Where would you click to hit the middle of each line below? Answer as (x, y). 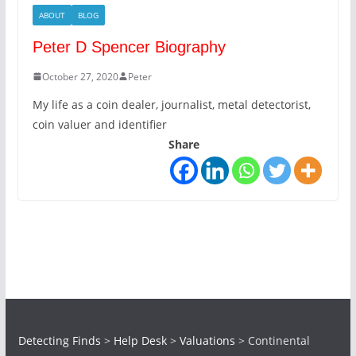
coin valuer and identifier (99, 124)
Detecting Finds (59, 341)
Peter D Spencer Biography (129, 46)
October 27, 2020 (80, 76)
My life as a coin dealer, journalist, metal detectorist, (171, 104)
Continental (279, 341)
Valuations (207, 341)
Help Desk (140, 341)
